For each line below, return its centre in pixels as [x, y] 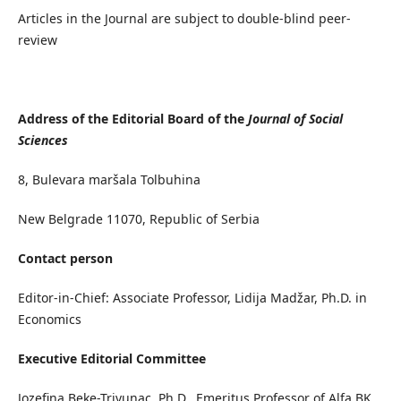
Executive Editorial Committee [111, 359]
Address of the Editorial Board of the [132, 119]
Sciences [43, 141]
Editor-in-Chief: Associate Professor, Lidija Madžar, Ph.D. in [192, 298]
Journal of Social [295, 119]
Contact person [65, 259]
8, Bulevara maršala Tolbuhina [109, 180]
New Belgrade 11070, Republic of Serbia [138, 219]
